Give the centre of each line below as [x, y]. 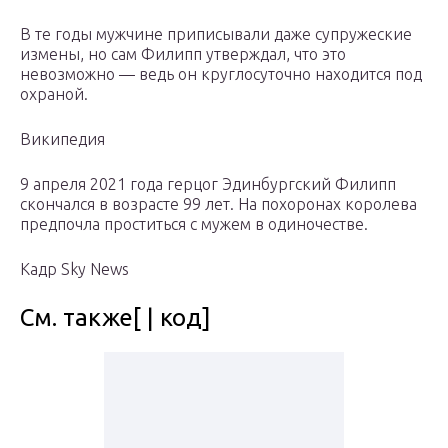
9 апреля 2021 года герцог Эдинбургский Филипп [208, 184]
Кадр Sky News [74, 269]
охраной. [54, 94]
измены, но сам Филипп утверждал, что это [183, 54]
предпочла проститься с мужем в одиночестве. [194, 224]
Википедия [62, 139]
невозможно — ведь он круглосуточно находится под [221, 74]
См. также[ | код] [115, 318]
